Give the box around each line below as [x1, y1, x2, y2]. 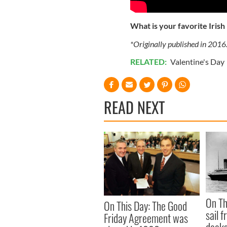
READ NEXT [104, 95, 165, 119]
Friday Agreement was [104, 209, 188, 226]
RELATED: [130, 56, 168, 66]
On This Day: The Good [104, 197, 187, 214]
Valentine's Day [170, 56, 224, 66]
